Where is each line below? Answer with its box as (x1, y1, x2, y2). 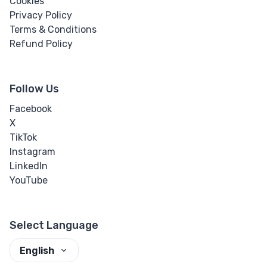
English (20, 244, 54, 256)
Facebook (10, 103, 52, 115)
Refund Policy (10, 38, 73, 50)
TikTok (10, 132, 37, 144)
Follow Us (10, 82, 59, 96)
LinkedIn (10, 160, 48, 172)
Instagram (10, 146, 55, 158)
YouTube (10, 175, 48, 187)
